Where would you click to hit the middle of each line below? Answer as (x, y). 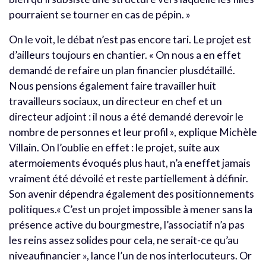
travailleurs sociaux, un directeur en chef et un (115, 101)
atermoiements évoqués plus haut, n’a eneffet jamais (130, 163)
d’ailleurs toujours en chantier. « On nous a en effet (125, 55)
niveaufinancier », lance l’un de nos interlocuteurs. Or (130, 255)
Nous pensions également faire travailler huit (113, 85)
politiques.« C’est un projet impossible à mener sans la (131, 209)
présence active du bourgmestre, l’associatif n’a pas (127, 224)
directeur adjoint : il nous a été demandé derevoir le (126, 116)
